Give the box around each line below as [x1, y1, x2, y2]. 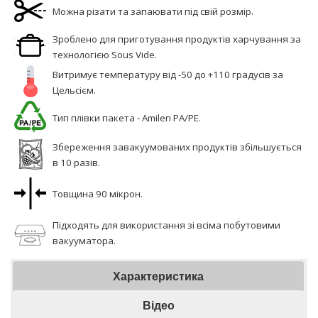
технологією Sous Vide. [53, 48, 157, 61]
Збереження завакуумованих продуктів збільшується [53, 140, 302, 153]
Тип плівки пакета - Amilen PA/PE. [53, 111, 201, 124]
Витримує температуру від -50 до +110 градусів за [53, 67, 283, 81]
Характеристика [113, 268, 204, 284]
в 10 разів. [53, 155, 100, 169]
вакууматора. [53, 234, 116, 247]
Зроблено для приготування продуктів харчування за [53, 32, 301, 45]
